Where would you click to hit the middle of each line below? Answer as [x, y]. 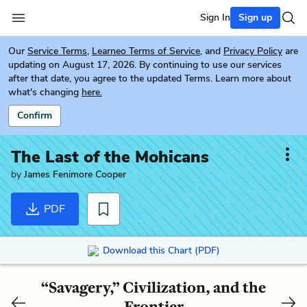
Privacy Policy [253, 51]
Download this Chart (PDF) [161, 250]
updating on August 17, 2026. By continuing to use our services [145, 65]
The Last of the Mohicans [110, 157]
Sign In [215, 17]
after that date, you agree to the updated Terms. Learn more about [150, 78]
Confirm [35, 115]
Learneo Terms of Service [146, 51]
